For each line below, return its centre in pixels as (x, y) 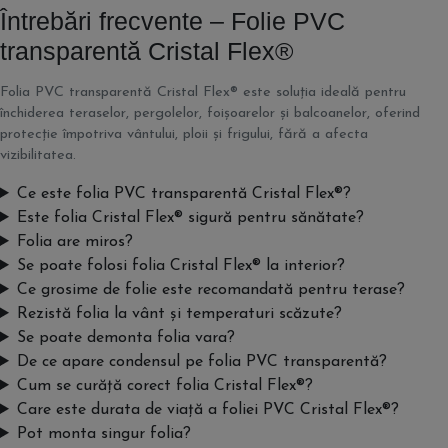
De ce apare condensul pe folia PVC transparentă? (201, 362)
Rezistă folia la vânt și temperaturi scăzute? (179, 314)
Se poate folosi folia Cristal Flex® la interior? (180, 266)
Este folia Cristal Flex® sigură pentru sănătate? (190, 218)
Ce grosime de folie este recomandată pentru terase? (210, 290)
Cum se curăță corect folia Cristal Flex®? (164, 386)
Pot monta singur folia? (103, 434)
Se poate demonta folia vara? (125, 338)
